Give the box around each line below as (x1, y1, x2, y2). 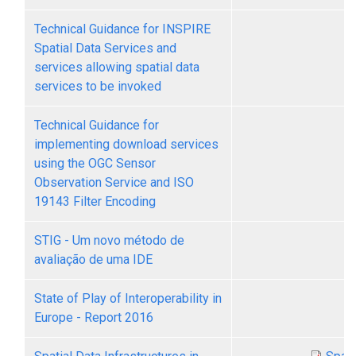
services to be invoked (34, 79, 161, 94)
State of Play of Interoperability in (34, 291, 222, 306)
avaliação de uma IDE (34, 252, 153, 267)
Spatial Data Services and (34, 41, 176, 56)
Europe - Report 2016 (34, 310, 153, 325)
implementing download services (34, 137, 219, 152)
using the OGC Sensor (34, 156, 156, 171)
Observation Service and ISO (34, 175, 194, 190)
